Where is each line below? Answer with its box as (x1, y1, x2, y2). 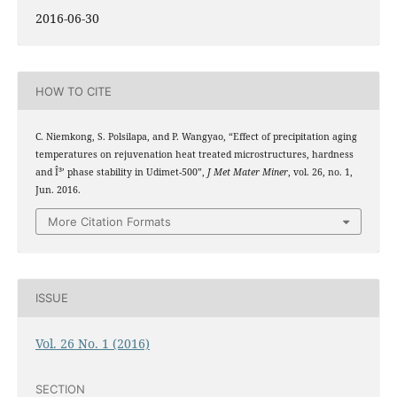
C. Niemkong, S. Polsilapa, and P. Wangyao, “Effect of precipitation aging (35, 130, 357, 144)
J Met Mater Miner (206, 166, 288, 179)
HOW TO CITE (35, 83, 112, 98)
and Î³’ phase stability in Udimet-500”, (35, 166, 207, 179)
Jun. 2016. (35, 183, 81, 197)
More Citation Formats (48, 214, 171, 229)
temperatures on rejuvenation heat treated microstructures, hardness (35, 148, 354, 161)
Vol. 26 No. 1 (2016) (35, 334, 150, 352)
